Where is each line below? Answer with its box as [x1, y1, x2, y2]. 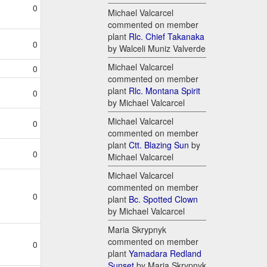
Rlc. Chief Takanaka [129, 30, 204, 43]
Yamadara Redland [129, 247, 201, 260]
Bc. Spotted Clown [129, 193, 198, 206]
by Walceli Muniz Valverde [108, 42, 206, 55]
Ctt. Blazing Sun [129, 139, 189, 151]
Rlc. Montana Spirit [129, 85, 200, 97]
